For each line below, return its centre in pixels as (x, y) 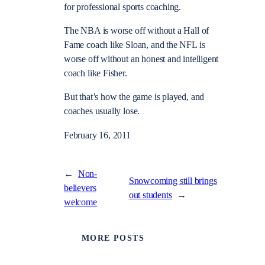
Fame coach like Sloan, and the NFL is (135, 45)
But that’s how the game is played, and (134, 97)
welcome (80, 202)
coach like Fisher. (96, 74)
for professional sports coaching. (123, 7)
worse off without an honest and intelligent (141, 59)
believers (80, 188)
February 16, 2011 (97, 135)
